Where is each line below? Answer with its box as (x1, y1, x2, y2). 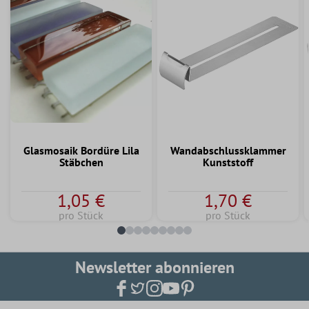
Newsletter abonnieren (74, 257, 235, 278)
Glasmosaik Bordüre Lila (23, 143, 139, 157)
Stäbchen (59, 154, 103, 169)
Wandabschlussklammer (170, 143, 286, 157)
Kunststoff (203, 154, 253, 169)
